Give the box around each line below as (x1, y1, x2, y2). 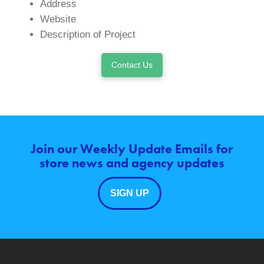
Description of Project (39, 29, 136, 41)
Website (39, 14, 76, 25)
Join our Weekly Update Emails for (31, 140, 233, 157)
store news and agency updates (39, 154, 225, 171)
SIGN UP (110, 187, 149, 198)
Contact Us (111, 60, 153, 70)
